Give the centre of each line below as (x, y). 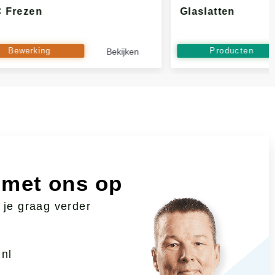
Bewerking (29, 50)
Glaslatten (208, 11)
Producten (232, 50)
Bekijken (123, 51)
